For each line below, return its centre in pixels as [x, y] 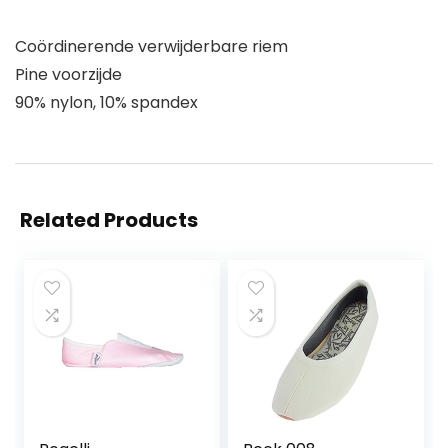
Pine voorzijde [68, 75]
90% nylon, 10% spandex [106, 103]
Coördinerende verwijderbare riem [151, 47]
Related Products [109, 220]
